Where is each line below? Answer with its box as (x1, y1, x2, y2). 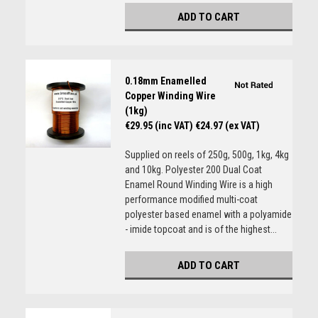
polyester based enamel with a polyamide (124, 209, 292, 220)
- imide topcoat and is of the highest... (124, 224, 277, 235)
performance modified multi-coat (124, 194, 258, 205)
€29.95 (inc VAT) (124, 120, 193, 131)
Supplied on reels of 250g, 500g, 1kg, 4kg (124, 149, 289, 160)
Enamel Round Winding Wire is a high (124, 179, 273, 190)
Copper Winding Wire (124, 90, 216, 102)
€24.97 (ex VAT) (194, 120, 260, 131)
